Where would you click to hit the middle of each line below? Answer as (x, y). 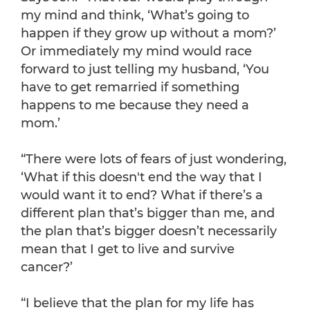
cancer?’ (47, 267)
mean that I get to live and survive (128, 249)
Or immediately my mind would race (136, 52)
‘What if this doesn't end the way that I (142, 177)
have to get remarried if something (130, 88)
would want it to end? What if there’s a (142, 195)
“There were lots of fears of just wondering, (154, 159)
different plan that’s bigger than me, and (148, 213)
